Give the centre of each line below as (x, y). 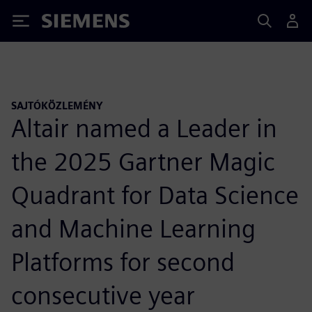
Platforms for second (123, 262)
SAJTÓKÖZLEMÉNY (57, 106)
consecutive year (103, 295)
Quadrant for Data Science (155, 195)
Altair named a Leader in (144, 128)
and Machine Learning (133, 228)
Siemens (65, 23)
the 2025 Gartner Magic (143, 161)
